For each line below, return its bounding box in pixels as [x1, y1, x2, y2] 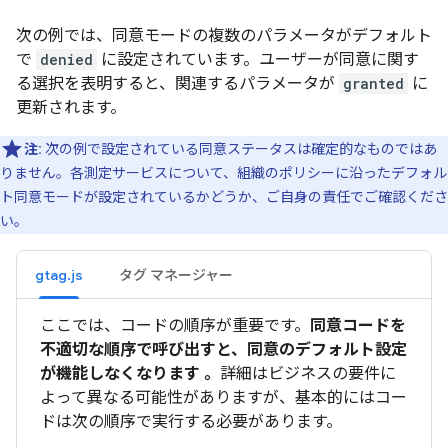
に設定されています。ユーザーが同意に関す [97, 50, 419, 69]
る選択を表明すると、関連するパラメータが [16, 74, 339, 93]
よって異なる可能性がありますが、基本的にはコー [40, 388, 407, 407]
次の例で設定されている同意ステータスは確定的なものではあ [42, 141, 437, 157]
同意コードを [310, 316, 406, 335]
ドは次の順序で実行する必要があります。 [40, 412, 342, 431]
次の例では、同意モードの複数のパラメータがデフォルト [16, 26, 432, 45]
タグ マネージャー [119, 266, 233, 284]
